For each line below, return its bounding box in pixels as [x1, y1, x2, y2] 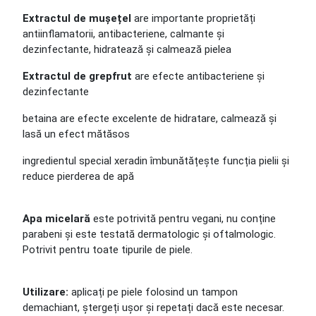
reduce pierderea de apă [23, 170, 134, 183]
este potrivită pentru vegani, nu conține [93, 212, 276, 225]
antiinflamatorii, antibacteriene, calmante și [23, 28, 224, 40]
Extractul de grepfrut [23, 70, 132, 83]
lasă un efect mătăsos [23, 128, 130, 140]
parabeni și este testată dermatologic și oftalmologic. [23, 228, 276, 241]
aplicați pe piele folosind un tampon [68, 286, 238, 298]
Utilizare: [23, 286, 68, 298]
